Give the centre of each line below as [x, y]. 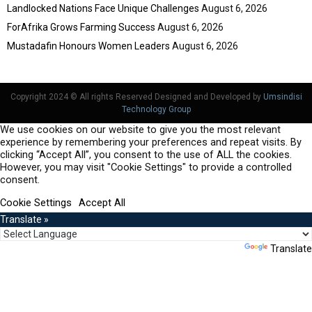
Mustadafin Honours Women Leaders [88, 46]
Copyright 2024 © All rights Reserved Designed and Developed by [136, 96]
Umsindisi [282, 96]
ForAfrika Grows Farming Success [81, 27]
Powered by [217, 248]
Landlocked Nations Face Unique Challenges [103, 8]
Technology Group [156, 109]
